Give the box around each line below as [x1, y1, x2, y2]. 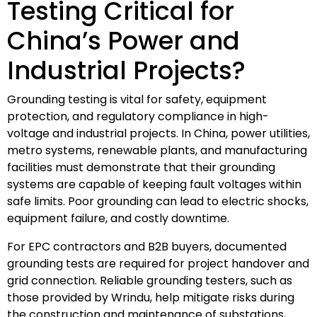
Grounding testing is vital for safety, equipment [7, 91, 267, 108]
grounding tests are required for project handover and [7, 255, 309, 272]
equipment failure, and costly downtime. [7, 209, 229, 226]
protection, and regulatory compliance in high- [7, 108, 269, 125]
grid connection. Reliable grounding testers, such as [7, 272, 292, 289]
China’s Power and [7, 23, 240, 58]
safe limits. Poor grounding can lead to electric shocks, [7, 192, 309, 209]
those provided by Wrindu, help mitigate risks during [7, 289, 294, 306]
